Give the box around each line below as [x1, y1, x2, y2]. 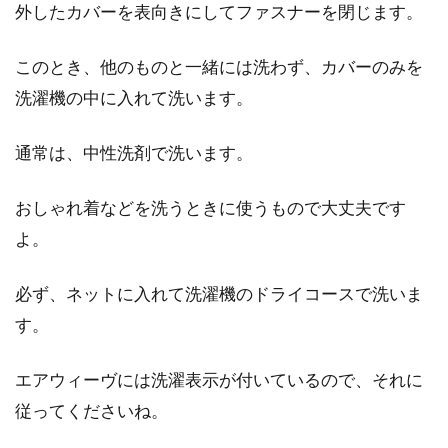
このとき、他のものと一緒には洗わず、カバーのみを [15, 56, 423, 77]
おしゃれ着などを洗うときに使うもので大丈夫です [15, 197, 406, 218]
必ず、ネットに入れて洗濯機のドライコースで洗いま [15, 283, 423, 304]
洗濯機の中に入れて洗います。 [15, 87, 253, 108]
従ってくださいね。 [15, 400, 168, 421]
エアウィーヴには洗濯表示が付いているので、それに [15, 369, 423, 390]
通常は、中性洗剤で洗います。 [15, 142, 253, 163]
